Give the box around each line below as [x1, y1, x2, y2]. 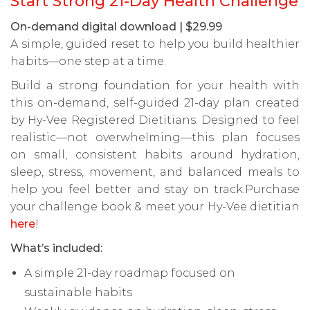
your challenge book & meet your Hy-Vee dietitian [10, 199, 300, 213]
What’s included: [10, 241, 102, 255]
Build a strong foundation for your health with [10, 78, 300, 92]
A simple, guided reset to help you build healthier [10, 37, 300, 51]
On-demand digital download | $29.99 [10, 19, 222, 33]
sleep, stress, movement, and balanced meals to [10, 165, 300, 179]
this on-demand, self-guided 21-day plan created [10, 95, 300, 109]
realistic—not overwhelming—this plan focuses [10, 130, 300, 144]
